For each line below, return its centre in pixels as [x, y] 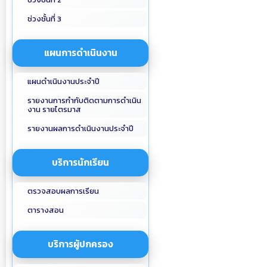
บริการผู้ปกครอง [80, 244]
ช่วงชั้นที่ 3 [44, 19]
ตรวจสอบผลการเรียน [63, 191]
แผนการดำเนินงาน [80, 53]
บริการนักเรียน [80, 162]
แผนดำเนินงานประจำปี [63, 81]
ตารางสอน [46, 210]
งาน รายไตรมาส [54, 109]
